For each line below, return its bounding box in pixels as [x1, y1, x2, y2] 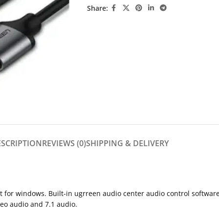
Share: [87, 3, 108, 13]
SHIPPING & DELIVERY [86, 138, 169, 149]
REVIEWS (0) [42, 138, 86, 149]
